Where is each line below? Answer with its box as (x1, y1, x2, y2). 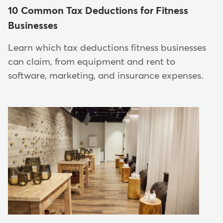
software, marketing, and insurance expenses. (8, 71, 203, 81)
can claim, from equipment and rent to (8, 57, 175, 67)
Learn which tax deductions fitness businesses (8, 43, 206, 53)
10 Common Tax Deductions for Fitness (8, 5, 188, 16)
